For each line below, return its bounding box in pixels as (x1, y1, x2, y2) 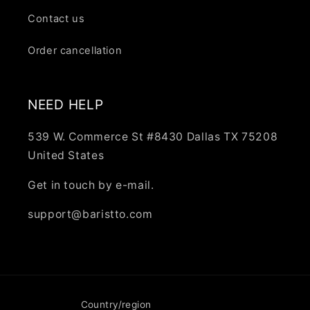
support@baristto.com (28, 208, 153, 221)
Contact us (28, 12, 85, 26)
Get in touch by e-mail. (28, 178, 154, 192)
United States (28, 148, 104, 162)
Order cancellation (28, 44, 122, 57)
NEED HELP (28, 95, 104, 113)
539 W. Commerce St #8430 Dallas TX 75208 (28, 129, 278, 143)
